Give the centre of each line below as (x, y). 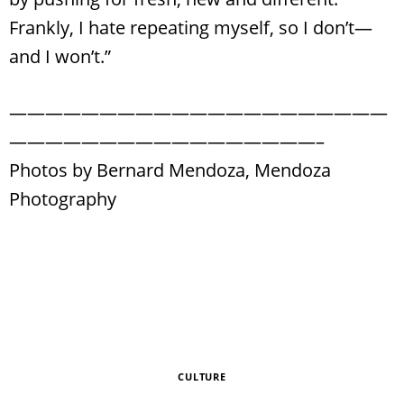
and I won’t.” (60, 56)
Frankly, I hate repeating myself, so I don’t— (191, 27)
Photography (63, 198)
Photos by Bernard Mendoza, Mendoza (170, 170)
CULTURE (202, 376)
